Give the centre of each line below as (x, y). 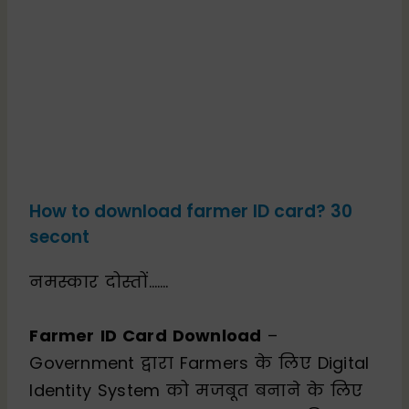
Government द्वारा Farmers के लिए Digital (199, 362)
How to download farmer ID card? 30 (191, 211)
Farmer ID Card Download (146, 335)
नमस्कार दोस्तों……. (99, 281)
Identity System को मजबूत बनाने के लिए (196, 390)
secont (60, 236)
